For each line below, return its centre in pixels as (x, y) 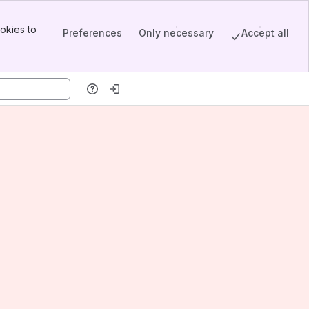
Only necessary (176, 32)
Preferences (92, 32)
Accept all (265, 32)
